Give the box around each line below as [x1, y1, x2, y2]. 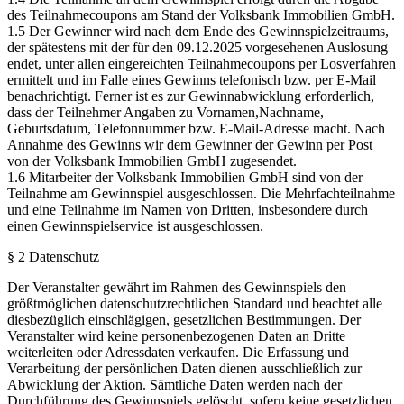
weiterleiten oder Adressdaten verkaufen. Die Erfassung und [7, 344, 349, 360]
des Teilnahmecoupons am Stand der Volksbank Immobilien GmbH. [7, 6, 395, 23]
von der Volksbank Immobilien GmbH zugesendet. [7, 152, 297, 169]
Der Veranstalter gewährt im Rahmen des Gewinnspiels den [7, 279, 346, 295]
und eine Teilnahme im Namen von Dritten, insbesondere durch [7, 201, 368, 217]
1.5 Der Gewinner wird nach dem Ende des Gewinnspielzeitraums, [7, 23, 389, 39]
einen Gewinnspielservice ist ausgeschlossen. [7, 217, 263, 234]
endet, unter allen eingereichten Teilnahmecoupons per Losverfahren [7, 55, 396, 71]
